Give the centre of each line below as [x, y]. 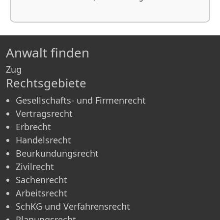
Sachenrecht [41, 179]
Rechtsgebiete [46, 82]
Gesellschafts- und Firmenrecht [81, 100]
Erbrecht [33, 126]
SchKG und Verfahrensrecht [73, 206]
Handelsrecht [43, 140]
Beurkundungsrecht [57, 153]
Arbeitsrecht [41, 193]
